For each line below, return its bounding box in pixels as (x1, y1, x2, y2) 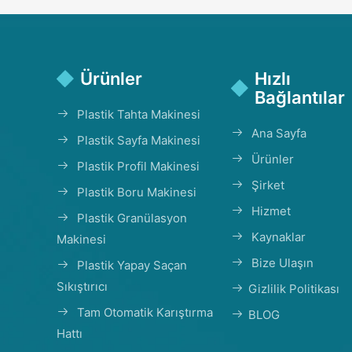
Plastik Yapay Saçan (77, 257, 187, 273)
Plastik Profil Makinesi (77, 158, 200, 174)
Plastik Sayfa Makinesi (77, 132, 200, 148)
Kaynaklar (251, 229, 306, 244)
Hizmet (251, 203, 291, 218)
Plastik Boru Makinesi (77, 184, 196, 200)
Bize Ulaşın (251, 255, 313, 270)
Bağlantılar (254, 86, 345, 108)
